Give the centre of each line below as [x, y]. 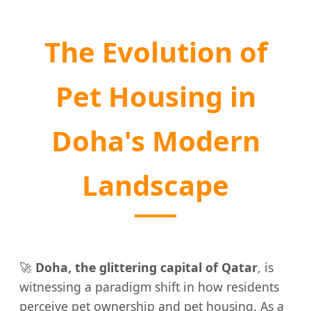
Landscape [155, 185]
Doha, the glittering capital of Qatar [146, 267]
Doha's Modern [155, 141]
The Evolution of [155, 52]
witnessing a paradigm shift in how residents [149, 286]
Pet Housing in [155, 96]
